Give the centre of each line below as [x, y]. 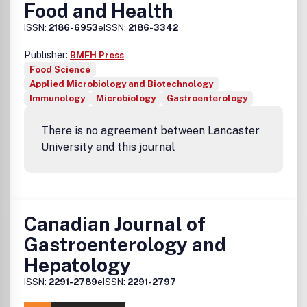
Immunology [57, 98]
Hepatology [77, 265]
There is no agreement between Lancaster [150, 131]
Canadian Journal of [115, 224]
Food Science [60, 70]
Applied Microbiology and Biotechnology [121, 84]
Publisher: [47, 55]
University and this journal [108, 147]
